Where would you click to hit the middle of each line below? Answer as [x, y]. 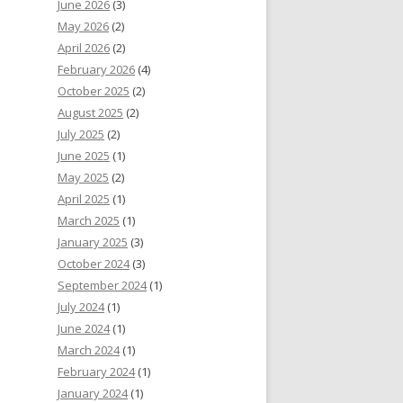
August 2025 [90, 113]
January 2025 [93, 242]
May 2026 [83, 27]
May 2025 [83, 178]
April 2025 [84, 199]
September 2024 [102, 286]
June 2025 [84, 156]
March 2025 [89, 221]
